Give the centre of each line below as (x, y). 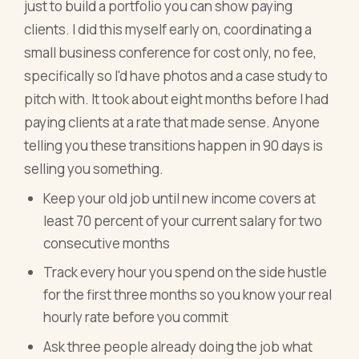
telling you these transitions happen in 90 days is (174, 146)
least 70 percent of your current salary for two (183, 220)
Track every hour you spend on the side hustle (186, 272)
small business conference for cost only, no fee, (171, 53)
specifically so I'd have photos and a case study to (176, 76)
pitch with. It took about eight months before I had (177, 99)
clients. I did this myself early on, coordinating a (168, 30)
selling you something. (94, 169)
